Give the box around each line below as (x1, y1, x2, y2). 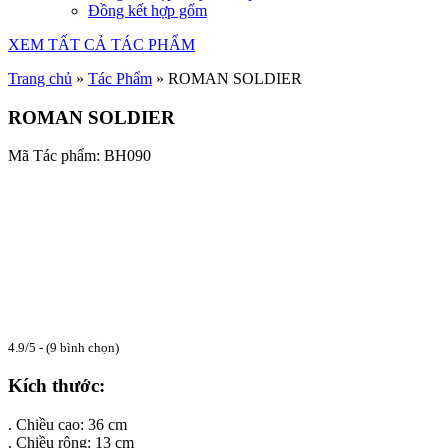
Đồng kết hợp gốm (88, 2, 207, 19)
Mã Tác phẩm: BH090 (8, 147, 151, 165)
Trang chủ (8, 70, 72, 87)
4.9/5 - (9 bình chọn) (8, 341, 119, 356)
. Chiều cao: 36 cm (8, 415, 127, 433)
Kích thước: (8, 375, 105, 397)
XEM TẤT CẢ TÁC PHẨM (8, 36, 195, 53)
